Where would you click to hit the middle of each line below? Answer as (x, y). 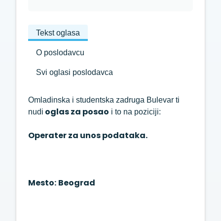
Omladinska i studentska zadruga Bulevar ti (104, 100)
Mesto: (42, 183)
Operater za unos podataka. (88, 135)
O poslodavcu (60, 53)
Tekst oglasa (58, 33)
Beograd (77, 183)
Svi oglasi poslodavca (74, 72)
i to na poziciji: (135, 112)
